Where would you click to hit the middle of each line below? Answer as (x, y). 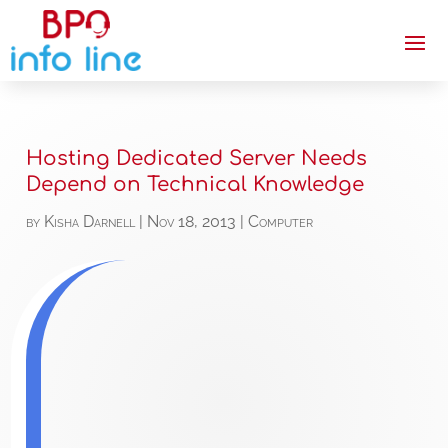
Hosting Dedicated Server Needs (197, 159)
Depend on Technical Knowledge (195, 185)
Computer (281, 222)
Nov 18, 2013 (192, 222)
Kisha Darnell (90, 222)
